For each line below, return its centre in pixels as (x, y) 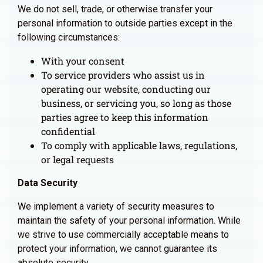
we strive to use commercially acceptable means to (123, 235)
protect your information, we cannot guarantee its (117, 249)
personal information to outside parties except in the (125, 23)
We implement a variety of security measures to (116, 206)
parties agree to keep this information (125, 117)
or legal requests (77, 159)
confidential (68, 131)
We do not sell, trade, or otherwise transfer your (115, 9)
